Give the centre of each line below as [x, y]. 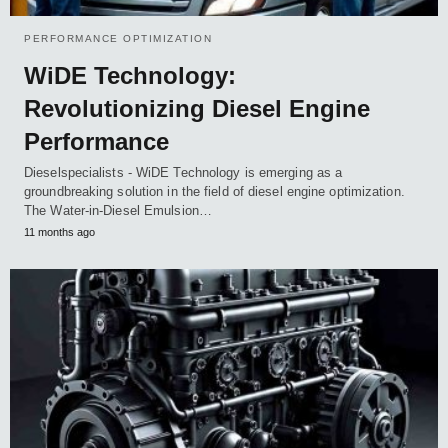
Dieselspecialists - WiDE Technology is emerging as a [183, 172]
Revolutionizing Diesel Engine [197, 108]
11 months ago [59, 231]
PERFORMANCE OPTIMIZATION [118, 38]
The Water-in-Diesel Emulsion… [118, 210]
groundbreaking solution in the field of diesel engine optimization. [214, 191]
